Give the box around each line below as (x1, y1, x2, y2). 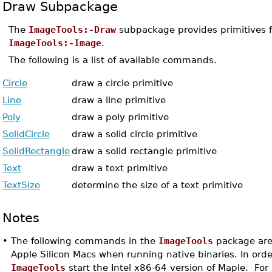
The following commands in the (11, 236, 159, 246)
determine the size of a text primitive (72, 180, 243, 190)
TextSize (2, 180, 41, 190)
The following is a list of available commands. (8, 55, 217, 65)
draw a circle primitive (72, 78, 174, 88)
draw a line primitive (72, 95, 166, 105)
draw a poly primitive (72, 112, 169, 122)
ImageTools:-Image (8, 38, 102, 48)
